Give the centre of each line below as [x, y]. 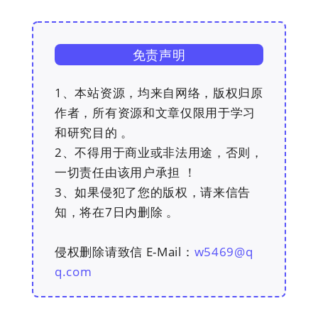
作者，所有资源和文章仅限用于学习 [155, 113]
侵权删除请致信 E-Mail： [125, 252]
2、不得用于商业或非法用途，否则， [159, 152]
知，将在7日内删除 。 [117, 212]
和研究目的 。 [94, 132]
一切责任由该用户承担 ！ [126, 172]
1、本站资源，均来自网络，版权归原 [159, 93]
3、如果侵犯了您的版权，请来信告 [153, 192]
